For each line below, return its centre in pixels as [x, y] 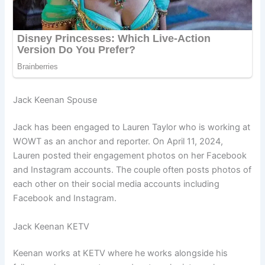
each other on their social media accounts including [117, 184]
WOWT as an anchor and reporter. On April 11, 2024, [118, 142]
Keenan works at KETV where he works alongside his [121, 253]
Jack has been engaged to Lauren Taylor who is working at [132, 127]
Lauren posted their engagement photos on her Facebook [130, 156]
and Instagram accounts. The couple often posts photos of [132, 170]
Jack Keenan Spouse [55, 100]
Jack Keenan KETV [51, 226]
